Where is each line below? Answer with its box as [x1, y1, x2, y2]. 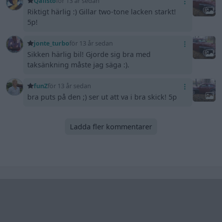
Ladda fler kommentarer [70, 122, 152, 131]
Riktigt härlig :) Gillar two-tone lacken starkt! [27, 7, 176, 17]
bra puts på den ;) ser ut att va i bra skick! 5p [27, 92, 177, 102]
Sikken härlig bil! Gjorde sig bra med [27, 50, 151, 59]
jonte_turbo [33, 39, 69, 48]
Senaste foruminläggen [6, 206, 122, 221]
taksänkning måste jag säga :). [27, 60, 130, 70]
